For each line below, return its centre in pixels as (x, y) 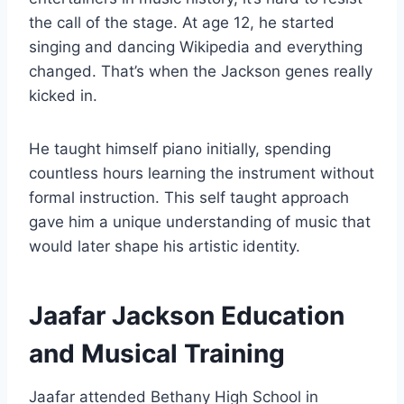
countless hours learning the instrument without (202, 173)
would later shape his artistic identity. (165, 246)
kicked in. (63, 95)
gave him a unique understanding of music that (200, 221)
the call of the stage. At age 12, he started (182, 22)
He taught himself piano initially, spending (180, 148)
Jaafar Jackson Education (187, 315)
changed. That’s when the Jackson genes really (201, 71)
